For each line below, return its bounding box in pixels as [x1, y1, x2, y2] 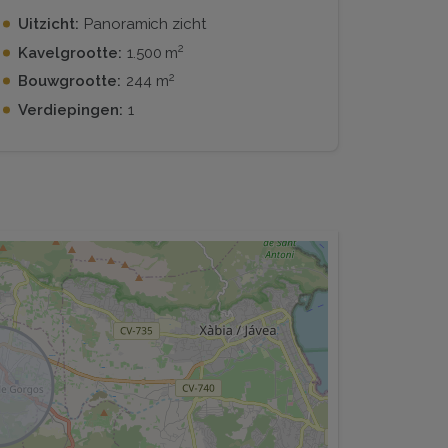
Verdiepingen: [18, 101, 123, 120]
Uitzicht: [18, 14, 79, 33]
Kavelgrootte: [18, 43, 122, 62]
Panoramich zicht [83, 14, 207, 33]
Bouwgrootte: [18, 72, 121, 91]
